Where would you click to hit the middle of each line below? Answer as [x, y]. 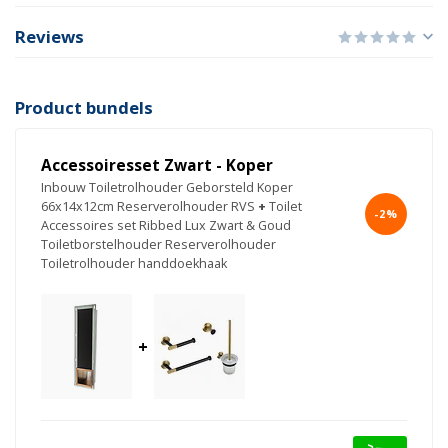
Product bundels [84, 108]
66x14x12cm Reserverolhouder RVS [148, 207]
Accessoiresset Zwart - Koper [157, 166]
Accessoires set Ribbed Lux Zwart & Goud [166, 226]
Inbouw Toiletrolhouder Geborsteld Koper [167, 188]
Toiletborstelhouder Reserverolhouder [158, 245]
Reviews [49, 37]
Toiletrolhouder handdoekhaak [134, 264]
